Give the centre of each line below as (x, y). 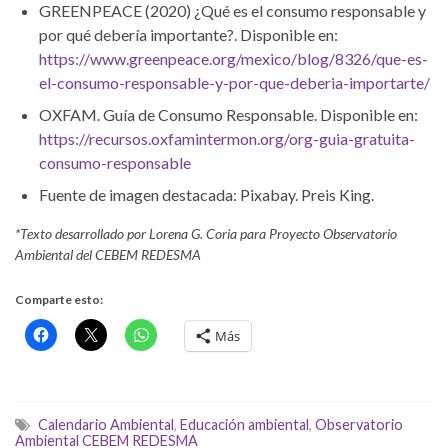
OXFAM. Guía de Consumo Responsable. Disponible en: (228, 114)
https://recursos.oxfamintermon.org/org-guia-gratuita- (227, 138)
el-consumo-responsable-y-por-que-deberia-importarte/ (234, 82)
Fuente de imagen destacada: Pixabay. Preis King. (206, 194)
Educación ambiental (244, 424)
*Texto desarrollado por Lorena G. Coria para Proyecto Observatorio (206, 233)
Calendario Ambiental (106, 424)
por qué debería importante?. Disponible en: (188, 34)
